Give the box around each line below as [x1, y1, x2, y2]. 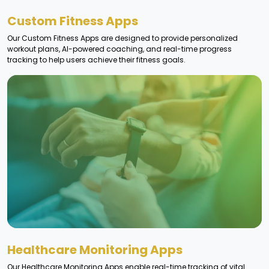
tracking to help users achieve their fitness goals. [7, 55, 186, 65]
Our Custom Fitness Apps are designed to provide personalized [7, 33, 238, 44]
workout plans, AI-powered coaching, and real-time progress [7, 44, 232, 55]
